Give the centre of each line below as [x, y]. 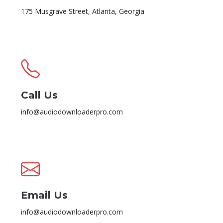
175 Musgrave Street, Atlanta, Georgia [83, 11]
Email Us [44, 195]
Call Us [39, 95]
